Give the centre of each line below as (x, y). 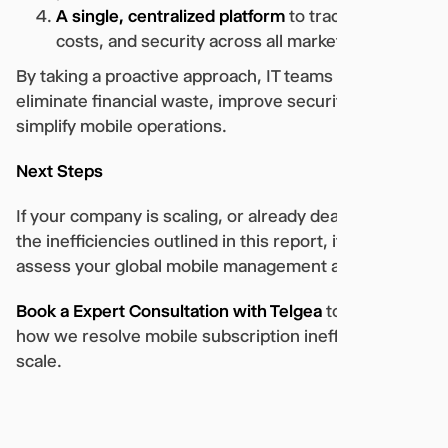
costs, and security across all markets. (206, 40)
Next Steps (59, 170)
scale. (39, 360)
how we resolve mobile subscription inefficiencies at (221, 335)
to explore (364, 310)
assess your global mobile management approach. (213, 265)
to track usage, (345, 15)
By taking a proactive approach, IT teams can (190, 75)
